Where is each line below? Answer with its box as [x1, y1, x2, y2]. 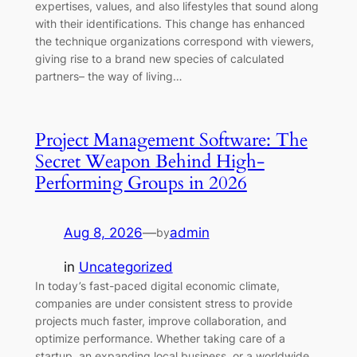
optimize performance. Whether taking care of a [34, 331, 285, 346]
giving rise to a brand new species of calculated [34, 52, 284, 66]
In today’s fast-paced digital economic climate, [34, 279, 280, 293]
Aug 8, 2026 [63, 225, 143, 241]
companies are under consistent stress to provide [34, 296, 292, 311]
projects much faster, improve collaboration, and [34, 314, 287, 328]
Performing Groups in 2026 [34, 171, 247, 196]
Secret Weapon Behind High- [34, 149, 265, 175]
